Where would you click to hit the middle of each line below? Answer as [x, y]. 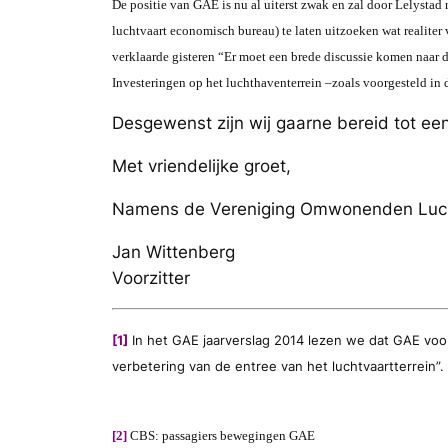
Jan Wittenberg [173, 251]
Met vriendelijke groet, [201, 166]
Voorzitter [151, 277]
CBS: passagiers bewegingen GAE [221, 436]
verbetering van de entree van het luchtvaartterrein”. [278, 366]
